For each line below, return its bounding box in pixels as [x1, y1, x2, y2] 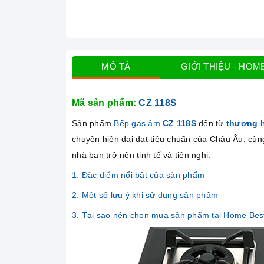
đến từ [199, 118, 226, 128]
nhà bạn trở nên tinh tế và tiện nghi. [72, 150, 211, 160]
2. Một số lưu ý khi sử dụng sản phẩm [72, 190, 218, 200]
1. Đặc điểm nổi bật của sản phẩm [72, 170, 204, 180]
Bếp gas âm [114, 118, 160, 128]
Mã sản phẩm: [72, 98, 139, 108]
